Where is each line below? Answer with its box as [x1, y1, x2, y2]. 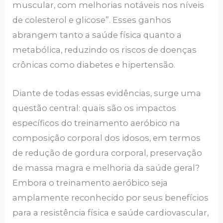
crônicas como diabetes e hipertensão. [12, 60, 176, 70]
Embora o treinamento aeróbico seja [12, 177, 168, 188]
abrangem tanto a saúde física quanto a [12, 30, 182, 40]
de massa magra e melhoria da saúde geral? [12, 162, 200, 173]
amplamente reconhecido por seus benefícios [12, 192, 209, 203]
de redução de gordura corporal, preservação [12, 147, 203, 158]
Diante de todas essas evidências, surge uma [12, 88, 202, 98]
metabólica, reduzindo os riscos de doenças [12, 45, 197, 55]
